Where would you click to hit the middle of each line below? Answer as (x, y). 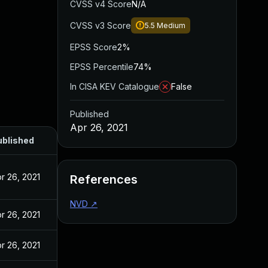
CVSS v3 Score (100, 25)
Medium (171, 25)
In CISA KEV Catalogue (115, 86)
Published (89, 114)
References (104, 179)
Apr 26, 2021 (99, 127)
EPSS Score (94, 47)
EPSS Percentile (102, 67)
